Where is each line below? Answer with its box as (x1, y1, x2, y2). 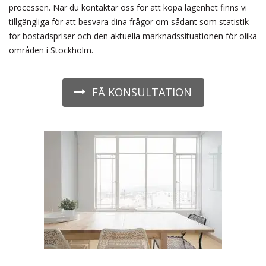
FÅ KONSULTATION (91, 85, 192, 99)
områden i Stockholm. (9, 45, 93, 56)
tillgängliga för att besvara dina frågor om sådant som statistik (9, 16, 249, 27)
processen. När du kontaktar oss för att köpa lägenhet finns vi (9, 2, 247, 13)
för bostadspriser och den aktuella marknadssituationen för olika (9, 30, 257, 42)
